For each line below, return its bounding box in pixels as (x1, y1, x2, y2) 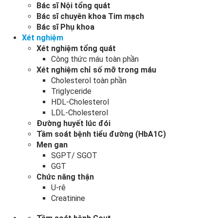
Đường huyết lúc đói (36, 118, 110, 128)
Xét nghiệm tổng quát (36, 43, 116, 53)
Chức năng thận (36, 172, 94, 182)
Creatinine (51, 193, 85, 203)
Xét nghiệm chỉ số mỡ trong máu (36, 65, 156, 74)
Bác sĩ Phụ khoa (36, 22, 94, 32)
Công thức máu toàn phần (51, 54, 139, 64)
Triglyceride (51, 86, 91, 96)
